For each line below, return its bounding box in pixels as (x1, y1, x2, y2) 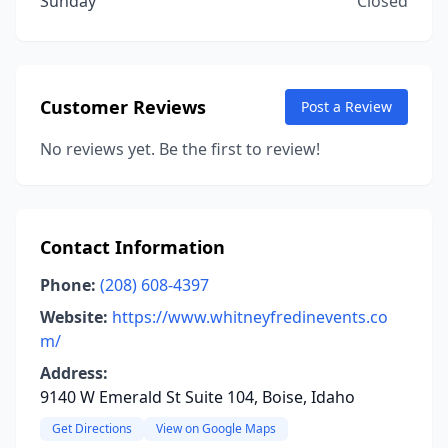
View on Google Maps (156, 420, 276, 437)
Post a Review (301, 97, 392, 116)
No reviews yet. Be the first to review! (40, 138, 320, 160)
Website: (40, 306, 108, 328)
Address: (40, 362, 108, 384)
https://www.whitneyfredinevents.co (112, 306, 388, 328)
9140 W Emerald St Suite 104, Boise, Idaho (40, 386, 355, 408)
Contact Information (40, 235, 225, 259)
